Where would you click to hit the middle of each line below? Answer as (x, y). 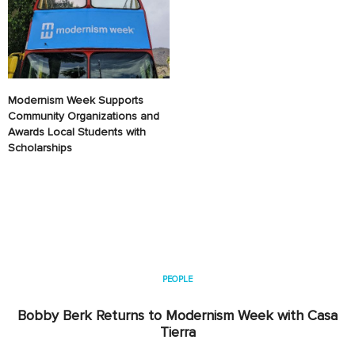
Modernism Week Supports (76, 100)
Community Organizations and (84, 116)
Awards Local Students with (77, 132)
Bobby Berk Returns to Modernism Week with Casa (177, 315)
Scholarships (40, 147)
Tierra (177, 332)
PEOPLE (177, 279)
